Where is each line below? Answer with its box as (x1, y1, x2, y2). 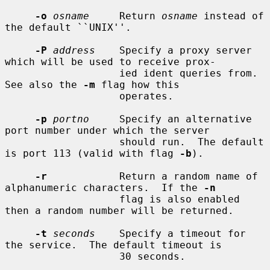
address (53, 44, 95, 56)
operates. (5, 90, 119, 102)
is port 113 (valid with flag (5, 147, 180, 159)
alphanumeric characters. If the (5, 181, 204, 193)
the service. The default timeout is (5, 239, 222, 251)
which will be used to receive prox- (5, 55, 216, 67)
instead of (198, 10, 264, 22)
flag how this (95, 78, 180, 90)
